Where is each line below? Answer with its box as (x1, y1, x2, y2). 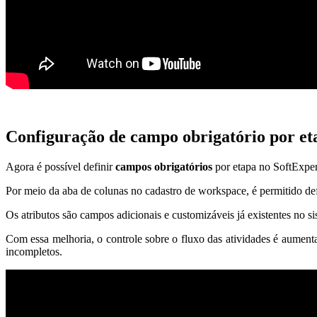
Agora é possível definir (6, 160, 115, 173)
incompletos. (6, 245, 62, 258)
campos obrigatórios (115, 160, 212, 173)
